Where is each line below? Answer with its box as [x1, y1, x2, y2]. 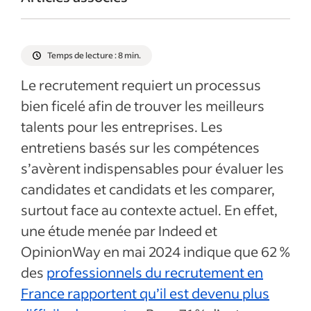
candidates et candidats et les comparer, [21, 180, 275, 198]
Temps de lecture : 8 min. [47, 50, 141, 60]
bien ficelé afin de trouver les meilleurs [21, 96, 264, 115]
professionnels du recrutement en [47, 263, 263, 281]
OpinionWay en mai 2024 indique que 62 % [21, 242, 290, 260]
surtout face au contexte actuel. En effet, [21, 201, 278, 219]
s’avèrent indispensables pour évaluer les [21, 159, 284, 177]
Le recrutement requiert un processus [21, 76, 261, 94]
